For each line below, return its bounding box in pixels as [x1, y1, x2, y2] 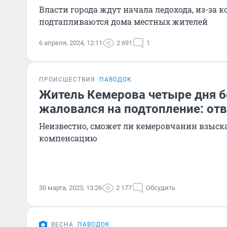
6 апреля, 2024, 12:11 [39, 39, 102, 47]
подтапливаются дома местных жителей [39, 16, 208, 27]
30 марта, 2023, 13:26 [39, 184, 102, 192]
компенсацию [39, 133, 97, 143]
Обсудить [146, 184, 175, 192]
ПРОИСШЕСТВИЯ [39, 76, 95, 83]
